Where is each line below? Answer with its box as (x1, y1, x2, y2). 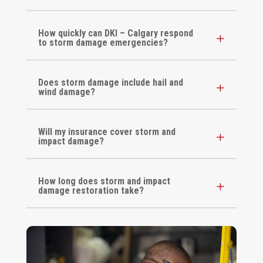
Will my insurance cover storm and (38, 126, 176, 138)
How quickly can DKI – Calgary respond (38, 28, 193, 39)
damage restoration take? (38, 185, 144, 197)
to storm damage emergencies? (38, 37, 168, 49)
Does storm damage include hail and (38, 77, 183, 89)
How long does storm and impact (38, 176, 170, 187)
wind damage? (38, 86, 95, 98)
